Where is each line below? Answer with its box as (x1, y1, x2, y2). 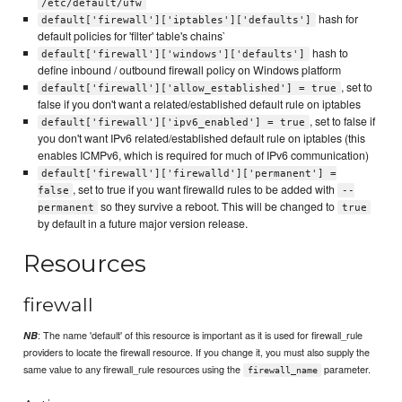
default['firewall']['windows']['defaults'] (41, 48, 306, 60)
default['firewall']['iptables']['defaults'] (41, 13, 312, 26)
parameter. (321, 362, 371, 377)
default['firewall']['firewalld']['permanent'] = (41, 167, 337, 179)
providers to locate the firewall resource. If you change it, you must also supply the (23, 345, 371, 360)
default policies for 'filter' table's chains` (37, 27, 226, 44)
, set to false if (309, 112, 375, 129)
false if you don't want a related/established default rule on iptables (37, 95, 361, 112)
